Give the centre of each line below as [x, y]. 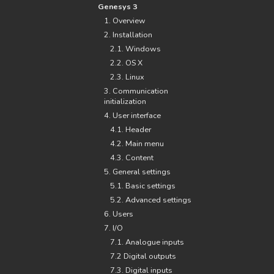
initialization [125, 101]
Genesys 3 [118, 6]
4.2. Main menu [137, 143]
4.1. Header [131, 129]
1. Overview [125, 20]
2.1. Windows [135, 49]
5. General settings [137, 172]
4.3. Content [132, 157]
